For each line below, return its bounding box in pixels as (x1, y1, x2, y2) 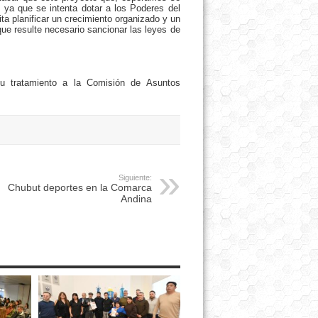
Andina (120, 193, 152, 204)
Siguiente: (118, 173, 152, 182)
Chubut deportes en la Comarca (7, 182, 152, 193)
